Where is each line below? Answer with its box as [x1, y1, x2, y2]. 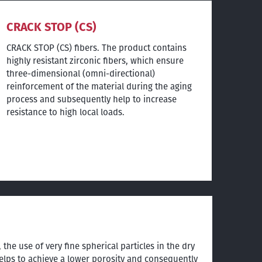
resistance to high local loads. [6, 105, 125, 118]
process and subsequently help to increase [6, 92, 177, 105]
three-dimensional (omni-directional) [6, 67, 156, 80]
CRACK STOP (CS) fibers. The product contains [6, 41, 187, 54]
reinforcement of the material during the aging [6, 80, 192, 92]
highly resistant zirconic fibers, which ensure [6, 54, 184, 67]
